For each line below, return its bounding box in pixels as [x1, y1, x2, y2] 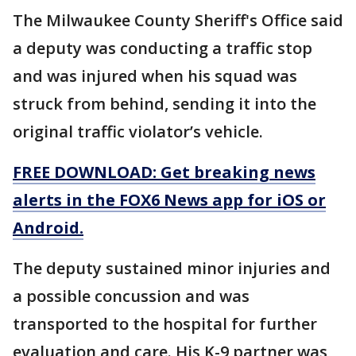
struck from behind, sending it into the [13, 92, 316, 114]
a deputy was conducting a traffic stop [13, 37, 312, 59]
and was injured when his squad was [13, 64, 297, 87]
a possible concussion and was [13, 284, 250, 307]
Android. [13, 216, 83, 238]
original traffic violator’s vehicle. [13, 120, 263, 142]
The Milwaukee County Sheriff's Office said [13, 9, 343, 31]
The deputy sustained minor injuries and [13, 257, 331, 279]
